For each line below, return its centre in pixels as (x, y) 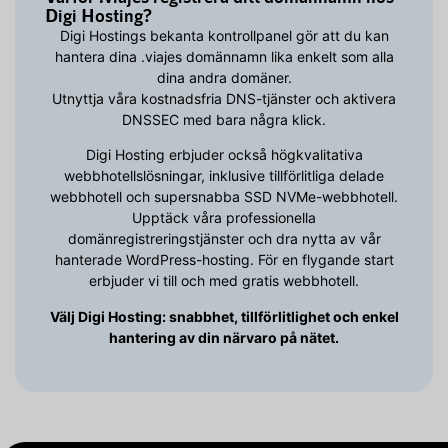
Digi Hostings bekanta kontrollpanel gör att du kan (224, 36)
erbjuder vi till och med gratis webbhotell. (224, 281)
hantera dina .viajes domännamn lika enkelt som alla (224, 57)
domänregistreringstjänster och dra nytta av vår (224, 239)
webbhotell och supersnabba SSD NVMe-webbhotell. (224, 197)
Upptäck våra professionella (224, 218)
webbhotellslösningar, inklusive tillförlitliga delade (224, 176)
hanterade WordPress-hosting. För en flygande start (224, 260)
